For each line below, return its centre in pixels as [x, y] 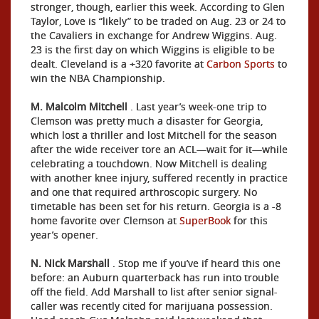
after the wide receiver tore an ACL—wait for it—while [159, 149]
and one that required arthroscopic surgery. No [144, 192]
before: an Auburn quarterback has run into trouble [155, 277]
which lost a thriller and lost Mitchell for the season [154, 135]
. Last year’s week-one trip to [197, 106]
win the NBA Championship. [98, 78]
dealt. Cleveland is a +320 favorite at [119, 64]
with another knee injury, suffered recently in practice [159, 178]
